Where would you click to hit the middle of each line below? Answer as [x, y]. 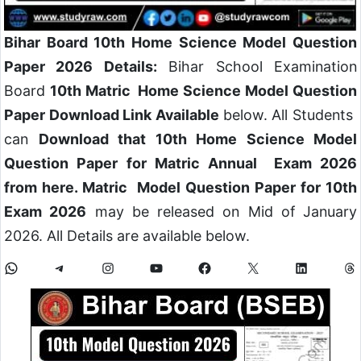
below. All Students [290, 114]
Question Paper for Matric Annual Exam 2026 [180, 163]
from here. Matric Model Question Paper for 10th [180, 187]
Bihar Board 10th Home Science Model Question [180, 42]
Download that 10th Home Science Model [197, 139]
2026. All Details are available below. [127, 235]
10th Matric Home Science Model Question [203, 90]
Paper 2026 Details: [81, 66]
